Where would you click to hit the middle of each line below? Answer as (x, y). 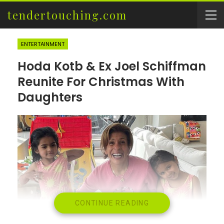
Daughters (50, 97)
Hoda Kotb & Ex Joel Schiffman (112, 66)
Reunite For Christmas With (101, 82)
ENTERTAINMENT (43, 44)
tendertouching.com (67, 15)
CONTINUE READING (112, 203)
